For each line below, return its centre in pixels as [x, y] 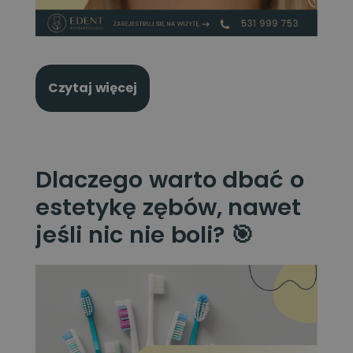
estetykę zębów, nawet [168, 208]
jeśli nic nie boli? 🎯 [145, 235]
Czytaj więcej [92, 88]
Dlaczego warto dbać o [170, 180]
